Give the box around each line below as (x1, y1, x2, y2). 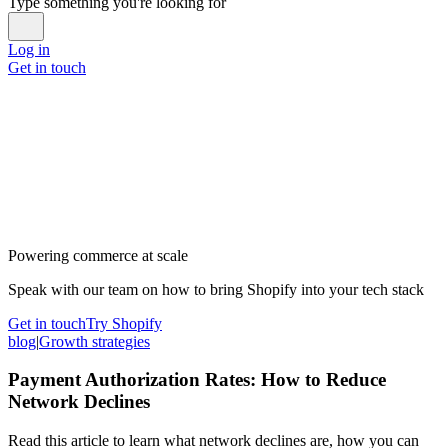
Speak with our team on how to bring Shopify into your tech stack (8, 280, 424, 298)
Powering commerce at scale (8, 246, 188, 264)
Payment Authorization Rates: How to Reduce (8, 369, 386, 391)
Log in (8, 40, 50, 58)
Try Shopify (86, 314, 162, 332)
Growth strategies (39, 332, 150, 350)
